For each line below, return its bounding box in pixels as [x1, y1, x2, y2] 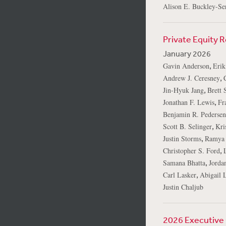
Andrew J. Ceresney [162, 73, 220, 83]
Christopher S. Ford [162, 146, 220, 155]
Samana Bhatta [162, 158, 205, 167]
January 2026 [162, 48, 211, 59]
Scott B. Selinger [162, 122, 212, 131]
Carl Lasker [162, 170, 196, 180]
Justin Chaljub [162, 182, 203, 192]
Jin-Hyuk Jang [162, 85, 204, 95]
